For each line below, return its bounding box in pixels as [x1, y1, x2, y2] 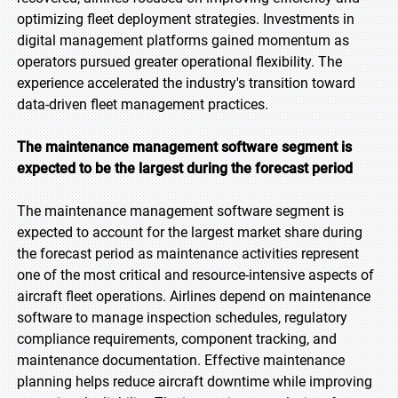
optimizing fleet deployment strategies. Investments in [17, 11, 354, 28]
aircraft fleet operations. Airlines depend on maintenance [17, 288, 370, 305]
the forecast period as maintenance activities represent [17, 245, 359, 262]
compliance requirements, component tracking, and [17, 330, 337, 347]
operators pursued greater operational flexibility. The [17, 53, 342, 70]
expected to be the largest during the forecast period [17, 160, 353, 177]
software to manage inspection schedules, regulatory [17, 309, 347, 326]
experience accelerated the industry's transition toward [17, 75, 355, 92]
